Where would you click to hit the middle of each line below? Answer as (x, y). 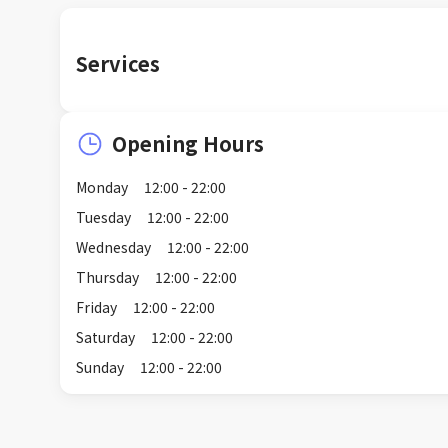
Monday (102, 187)
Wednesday (113, 247)
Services (118, 63)
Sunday (100, 367)
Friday (96, 307)
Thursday (107, 277)
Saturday (105, 337)
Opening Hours (188, 143)
